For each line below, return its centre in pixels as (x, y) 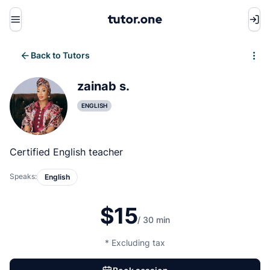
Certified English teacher (66, 152)
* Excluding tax (135, 243)
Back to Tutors (60, 55)
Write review (218, 59)
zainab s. (103, 86)
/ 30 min (154, 220)
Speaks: (23, 176)
